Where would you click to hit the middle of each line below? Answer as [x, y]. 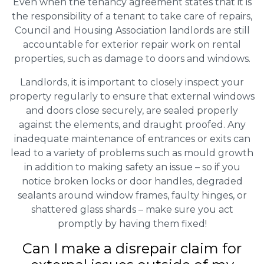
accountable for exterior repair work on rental [132, 45]
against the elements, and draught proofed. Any [132, 125]
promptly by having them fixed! [132, 224]
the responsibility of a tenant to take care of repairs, [132, 16]
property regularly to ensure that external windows [132, 97]
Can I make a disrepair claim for [132, 249]
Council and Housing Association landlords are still [132, 31]
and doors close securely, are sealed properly [132, 111]
